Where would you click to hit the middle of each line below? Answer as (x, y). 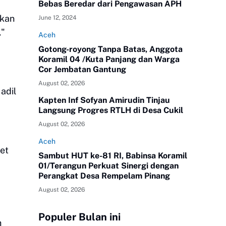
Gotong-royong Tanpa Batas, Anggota (110, 49)
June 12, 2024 (58, 17)
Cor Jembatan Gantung (82, 69)
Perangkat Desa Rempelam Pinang (104, 176)
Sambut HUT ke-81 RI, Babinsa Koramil (113, 155)
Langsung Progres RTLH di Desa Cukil (111, 110)
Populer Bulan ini (79, 217)
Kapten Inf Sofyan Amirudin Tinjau (104, 100)
